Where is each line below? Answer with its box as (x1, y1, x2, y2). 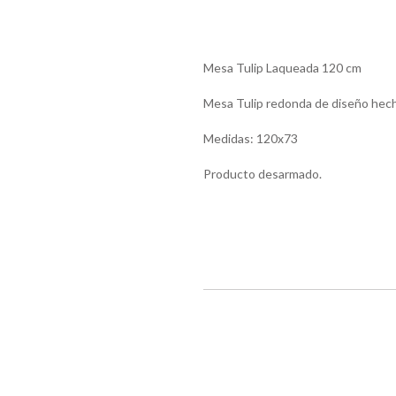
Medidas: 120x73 (202, 131, 298, 147)
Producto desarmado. (202, 166, 322, 182)
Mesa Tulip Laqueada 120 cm (202, 60, 362, 76)
